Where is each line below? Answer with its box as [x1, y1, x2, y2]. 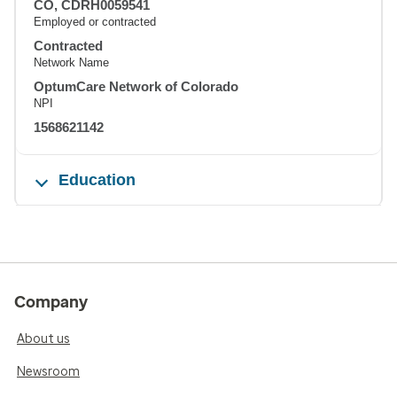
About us [17, 331, 70, 346]
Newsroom [17, 363, 80, 379]
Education [58, 170, 136, 189]
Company [14, 292, 88, 312]
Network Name [34, 55, 109, 69]
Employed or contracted [34, 14, 156, 28]
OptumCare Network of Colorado [34, 78, 238, 94]
